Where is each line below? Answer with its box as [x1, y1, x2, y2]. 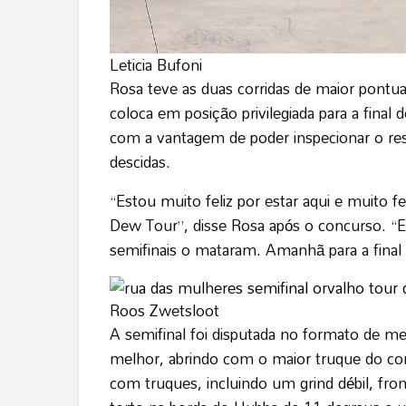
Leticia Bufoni [110, 50, 202, 81]
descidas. [110, 147, 175, 178]
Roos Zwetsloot [110, 295, 219, 326]
